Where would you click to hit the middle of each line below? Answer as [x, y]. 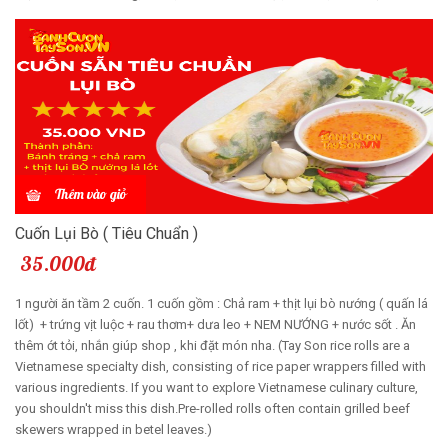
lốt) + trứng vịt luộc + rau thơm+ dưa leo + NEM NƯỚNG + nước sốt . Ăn [217, 324]
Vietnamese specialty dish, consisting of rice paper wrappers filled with [220, 366]
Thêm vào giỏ [90, 193]
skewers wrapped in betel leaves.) [113, 429]
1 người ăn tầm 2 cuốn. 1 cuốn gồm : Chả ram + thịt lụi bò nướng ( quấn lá [221, 303]
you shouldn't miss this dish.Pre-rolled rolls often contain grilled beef [212, 408]
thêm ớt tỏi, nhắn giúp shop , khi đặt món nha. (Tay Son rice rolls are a [212, 345]
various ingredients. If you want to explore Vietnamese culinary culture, [216, 387]
